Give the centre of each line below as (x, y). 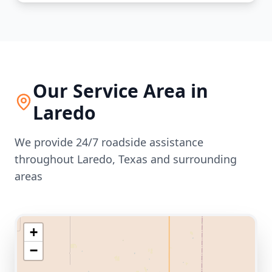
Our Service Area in (120, 91)
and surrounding (192, 159)
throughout (46, 159)
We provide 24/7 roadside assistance (109, 142)
